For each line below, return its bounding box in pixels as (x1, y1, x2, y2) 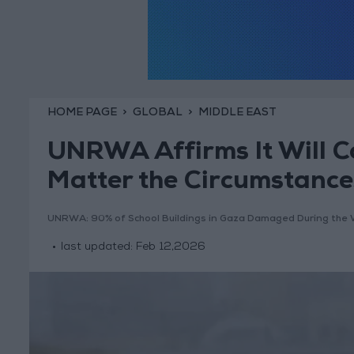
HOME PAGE (47, 107, 117, 119)
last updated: (60, 242, 136, 254)
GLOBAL (132, 107, 183, 119)
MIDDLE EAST (198, 107, 277, 119)
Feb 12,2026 (135, 242, 205, 254)
